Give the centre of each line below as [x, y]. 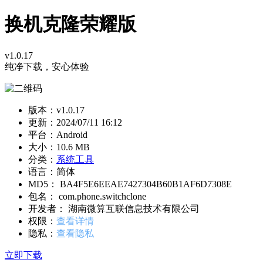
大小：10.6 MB [59, 147]
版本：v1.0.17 [56, 110]
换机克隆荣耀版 [70, 24]
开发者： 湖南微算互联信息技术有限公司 [114, 208]
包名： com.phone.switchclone [87, 196]
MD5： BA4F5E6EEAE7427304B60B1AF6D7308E [130, 184]
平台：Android [58, 134]
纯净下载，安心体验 [47, 66]
